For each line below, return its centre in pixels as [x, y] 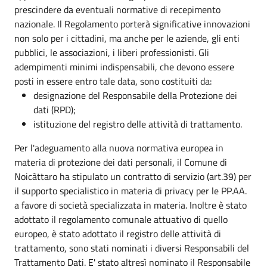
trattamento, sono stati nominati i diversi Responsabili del [132, 248]
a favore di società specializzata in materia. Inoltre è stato [131, 205]
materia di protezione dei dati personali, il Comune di [121, 162]
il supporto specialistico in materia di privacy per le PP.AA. [131, 191]
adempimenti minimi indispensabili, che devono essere [124, 67]
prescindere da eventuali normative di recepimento [117, 10]
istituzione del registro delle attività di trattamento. [138, 124]
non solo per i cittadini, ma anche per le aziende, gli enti [127, 38]
